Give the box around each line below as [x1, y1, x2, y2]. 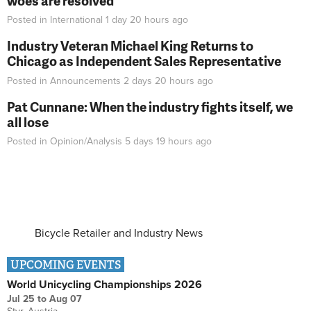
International [50, 14, 103, 26]
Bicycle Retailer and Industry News [35, 226, 203, 241]
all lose [7, 112, 49, 131]
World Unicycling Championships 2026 [7, 278, 202, 292]
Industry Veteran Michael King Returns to [7, 36, 253, 56]
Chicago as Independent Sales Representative [7, 51, 281, 71]
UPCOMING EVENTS [10, 258, 121, 273]
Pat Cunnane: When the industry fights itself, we [7, 96, 293, 116]
